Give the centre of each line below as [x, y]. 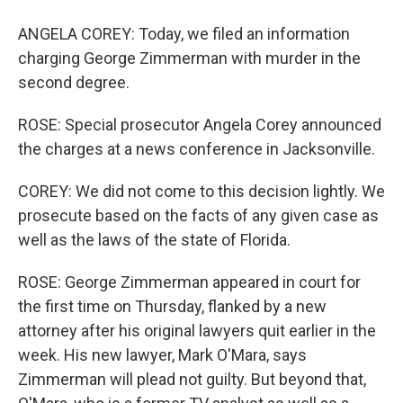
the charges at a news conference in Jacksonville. [197, 149]
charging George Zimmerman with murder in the [189, 58]
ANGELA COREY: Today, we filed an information [184, 34]
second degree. [74, 82]
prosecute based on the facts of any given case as [198, 215]
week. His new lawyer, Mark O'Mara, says [162, 355]
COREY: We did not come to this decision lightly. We [201, 191]
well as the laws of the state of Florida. [154, 240]
